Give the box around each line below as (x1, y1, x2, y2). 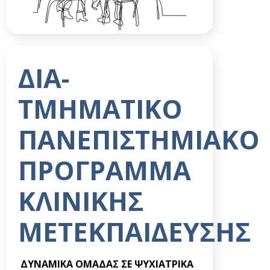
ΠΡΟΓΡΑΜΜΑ (18, 152, 191, 189)
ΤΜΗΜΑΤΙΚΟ (18, 91, 183, 127)
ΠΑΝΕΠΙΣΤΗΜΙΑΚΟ (18, 122, 260, 158)
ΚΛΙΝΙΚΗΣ (18, 183, 143, 219)
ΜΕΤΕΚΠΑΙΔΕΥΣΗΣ (18, 214, 251, 250)
